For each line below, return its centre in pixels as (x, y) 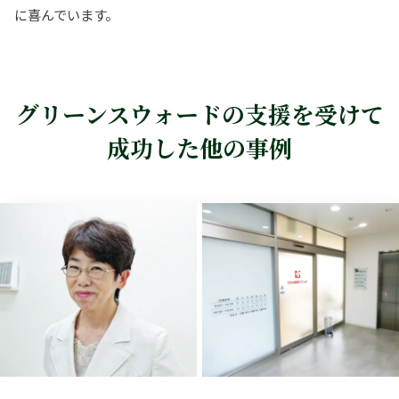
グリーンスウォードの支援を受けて (199, 113)
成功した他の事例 (199, 147)
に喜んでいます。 (67, 14)
